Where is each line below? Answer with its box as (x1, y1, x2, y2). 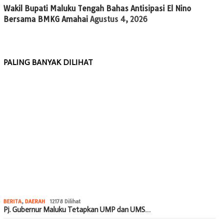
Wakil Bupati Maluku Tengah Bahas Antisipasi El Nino (3, 3, 191, 13)
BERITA (3, 197, 22, 205)
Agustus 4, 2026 (90, 14, 148, 24)
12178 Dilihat (50, 197, 81, 205)
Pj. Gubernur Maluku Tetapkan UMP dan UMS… (3, 205, 151, 214)
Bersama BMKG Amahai (3, 14, 88, 24)
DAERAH (25, 197, 45, 205)
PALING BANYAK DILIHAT (3, 57, 93, 67)
